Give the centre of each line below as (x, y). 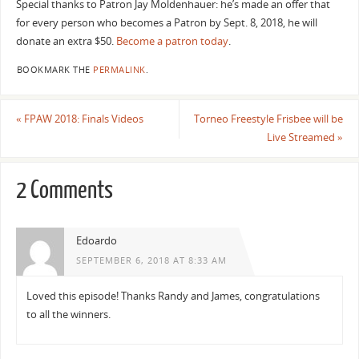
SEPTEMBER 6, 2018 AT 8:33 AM (151, 261)
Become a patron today (172, 42)
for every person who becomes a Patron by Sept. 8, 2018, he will (166, 23)
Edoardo (96, 241)
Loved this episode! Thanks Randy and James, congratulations (173, 296)
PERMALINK (119, 69)
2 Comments (64, 190)
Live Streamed (303, 138)
